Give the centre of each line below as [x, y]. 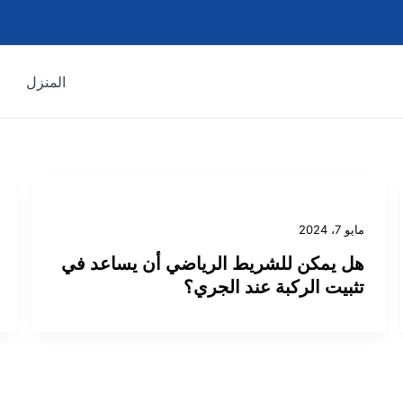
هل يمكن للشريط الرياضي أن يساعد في [213, 263]
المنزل [45, 82]
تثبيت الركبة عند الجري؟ [274, 287]
